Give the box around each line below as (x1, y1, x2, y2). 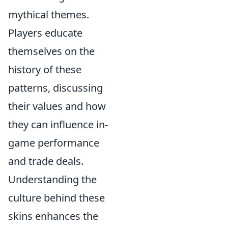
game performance (8, 136, 99, 150)
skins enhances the (8, 209, 98, 223)
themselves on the (8, 44, 95, 59)
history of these (8, 63, 81, 77)
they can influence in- (8, 118, 108, 132)
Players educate (8, 26, 82, 40)
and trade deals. (8, 154, 83, 168)
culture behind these (8, 191, 105, 205)
